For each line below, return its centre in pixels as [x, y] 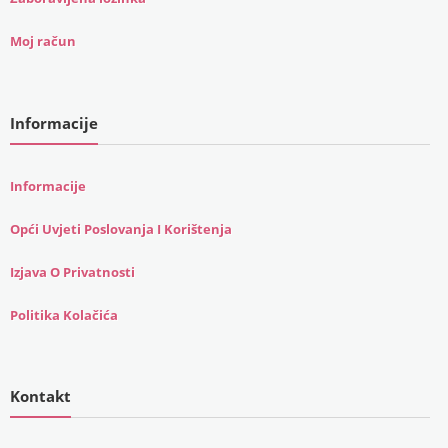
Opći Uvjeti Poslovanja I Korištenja [120, 228]
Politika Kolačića [63, 314]
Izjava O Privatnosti [72, 271]
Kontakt [40, 396]
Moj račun [42, 41]
